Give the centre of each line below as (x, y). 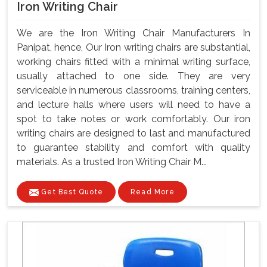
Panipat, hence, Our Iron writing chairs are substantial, (133, 48)
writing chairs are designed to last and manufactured (133, 133)
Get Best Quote (71, 192)
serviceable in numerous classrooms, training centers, (133, 91)
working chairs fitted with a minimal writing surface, (133, 62)
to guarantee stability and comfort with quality (133, 148)
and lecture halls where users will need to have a (133, 105)
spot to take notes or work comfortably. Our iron (133, 119)
